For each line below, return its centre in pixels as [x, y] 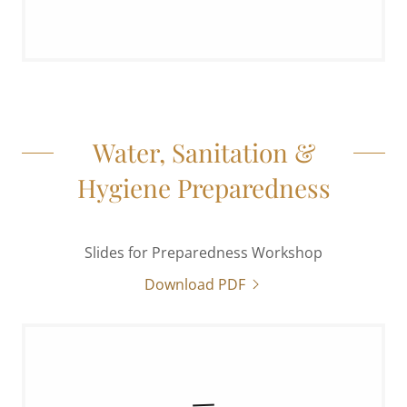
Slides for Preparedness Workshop [203, 253]
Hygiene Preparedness [203, 188]
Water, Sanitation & [203, 152]
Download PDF [194, 284]
